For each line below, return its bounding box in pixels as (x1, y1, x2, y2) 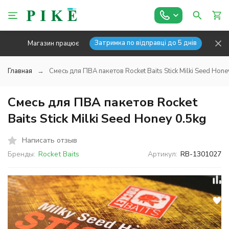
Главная (8, 66, 32, 76)
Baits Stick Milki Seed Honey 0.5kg (8, 110, 207, 127)
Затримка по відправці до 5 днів (94, 38, 197, 48)
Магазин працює (27, 38, 79, 48)
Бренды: (8, 149, 35, 159)
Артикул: (148, 149, 178, 159)
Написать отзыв (22, 135, 77, 145)
